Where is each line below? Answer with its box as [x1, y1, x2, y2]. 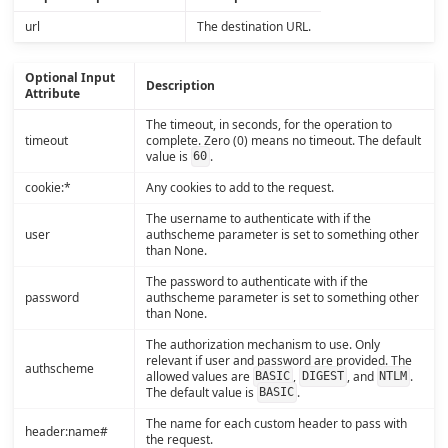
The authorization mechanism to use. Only [145, 335, 380, 353]
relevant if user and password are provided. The [145, 351, 412, 369]
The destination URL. [196, 17, 311, 35]
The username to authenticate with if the [145, 209, 371, 227]
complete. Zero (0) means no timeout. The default [145, 131, 421, 149]
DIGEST [301, 369, 344, 384]
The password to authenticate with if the [145, 272, 368, 290]
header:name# [24, 422, 108, 440]
